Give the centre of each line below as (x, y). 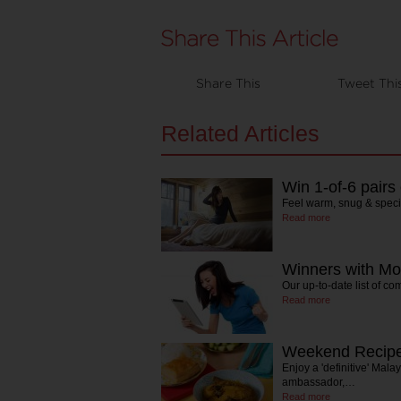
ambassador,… (319, 382)
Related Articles (240, 133)
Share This (228, 83)
